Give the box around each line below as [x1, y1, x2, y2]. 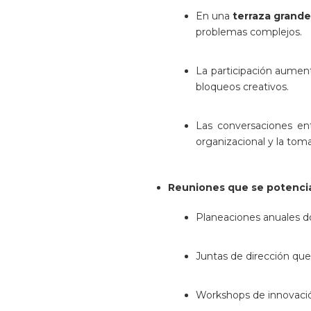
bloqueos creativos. [196, 81, 289, 93]
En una [196, 10, 233, 22]
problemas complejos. [196, 26, 302, 38]
